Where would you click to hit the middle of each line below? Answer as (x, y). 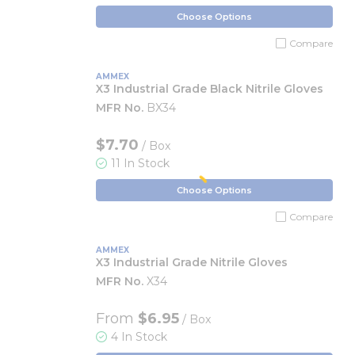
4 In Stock (139, 337)
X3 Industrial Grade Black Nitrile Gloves (210, 89)
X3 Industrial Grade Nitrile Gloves (192, 262)
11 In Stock (140, 163)
